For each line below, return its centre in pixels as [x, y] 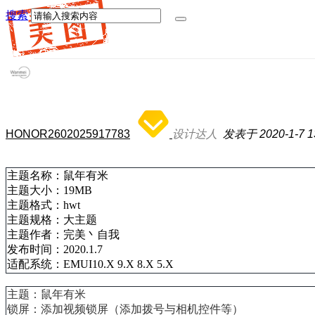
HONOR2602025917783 [68, 134]
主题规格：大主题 [52, 220]
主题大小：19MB [50, 190]
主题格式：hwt [44, 205]
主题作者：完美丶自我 [63, 234]
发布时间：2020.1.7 [55, 249]
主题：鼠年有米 [46, 294]
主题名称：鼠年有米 [58, 175]
